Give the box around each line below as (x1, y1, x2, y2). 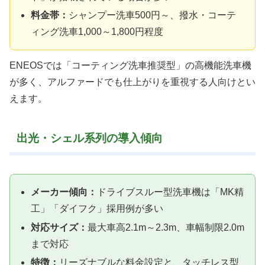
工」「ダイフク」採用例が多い (31, 203, 164, 214)
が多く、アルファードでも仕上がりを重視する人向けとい (9, 77, 256, 88)
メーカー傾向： (31, 187, 98, 198)
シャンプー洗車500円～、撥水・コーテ (69, 9, 237, 20)
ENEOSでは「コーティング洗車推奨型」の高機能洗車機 (9, 60, 251, 71)
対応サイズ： (31, 222, 88, 232)
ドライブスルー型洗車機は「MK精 (97, 187, 244, 198)
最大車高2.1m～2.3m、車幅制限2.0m (88, 222, 245, 232)
